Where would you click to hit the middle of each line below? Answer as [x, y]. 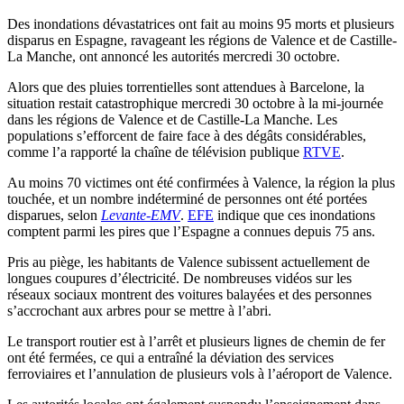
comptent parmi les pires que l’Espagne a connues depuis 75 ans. [191, 232]
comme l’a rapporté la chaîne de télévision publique [155, 152]
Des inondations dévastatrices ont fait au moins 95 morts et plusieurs [201, 24]
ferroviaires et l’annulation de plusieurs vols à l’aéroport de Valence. [200, 374]
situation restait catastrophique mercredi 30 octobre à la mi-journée [195, 104]
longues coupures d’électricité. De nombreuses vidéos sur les [179, 279]
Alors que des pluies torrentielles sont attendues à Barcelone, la [186, 87]
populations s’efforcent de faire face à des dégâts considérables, [187, 136]
